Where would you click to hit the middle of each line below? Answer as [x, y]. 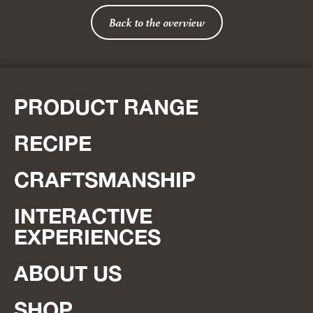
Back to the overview [156, 23]
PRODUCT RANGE [106, 107]
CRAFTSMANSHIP [105, 180]
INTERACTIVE [83, 216]
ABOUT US [68, 274]
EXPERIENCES [87, 237]
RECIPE [53, 144]
